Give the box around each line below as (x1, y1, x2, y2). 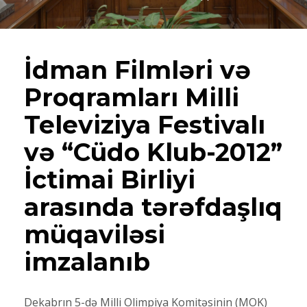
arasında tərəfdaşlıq (24, 192, 282, 223)
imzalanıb (24, 247, 150, 278)
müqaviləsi (24, 219, 165, 250)
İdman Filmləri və (24, 55, 251, 86)
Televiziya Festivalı (24, 110, 265, 140)
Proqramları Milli (24, 82, 239, 113)
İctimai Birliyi (24, 164, 195, 195)
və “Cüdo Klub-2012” (24, 137, 282, 168)
